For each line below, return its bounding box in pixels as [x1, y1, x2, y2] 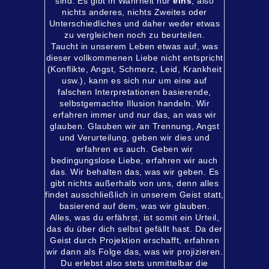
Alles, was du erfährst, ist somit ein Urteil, [49, 213, 220, 222]
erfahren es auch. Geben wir [76, 144, 193, 154]
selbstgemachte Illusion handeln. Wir [59, 98, 210, 108]
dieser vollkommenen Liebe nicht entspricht [46, 53, 223, 62]
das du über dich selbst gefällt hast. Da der [46, 224, 223, 234]
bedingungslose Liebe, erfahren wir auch [51, 156, 218, 165]
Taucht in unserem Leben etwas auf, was [51, 41, 218, 51]
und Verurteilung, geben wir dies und [59, 133, 210, 142]
